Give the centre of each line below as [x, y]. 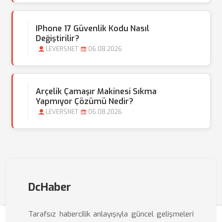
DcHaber [50, 187]
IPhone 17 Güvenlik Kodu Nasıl [92, 28]
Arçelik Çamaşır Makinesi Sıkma [96, 91]
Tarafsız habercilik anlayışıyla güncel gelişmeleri [111, 214]
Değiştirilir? [57, 38]
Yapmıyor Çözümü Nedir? [84, 101]
